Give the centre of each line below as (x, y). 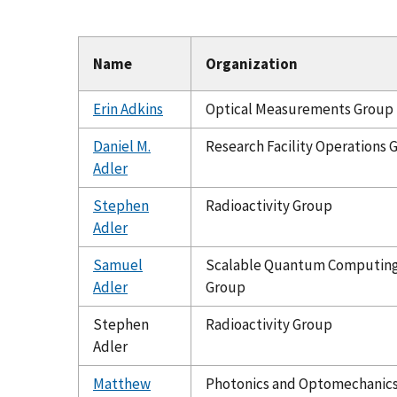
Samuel (118, 265)
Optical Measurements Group (300, 109)
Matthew (122, 383)
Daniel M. (122, 146)
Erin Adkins (128, 109)
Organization (252, 63)
